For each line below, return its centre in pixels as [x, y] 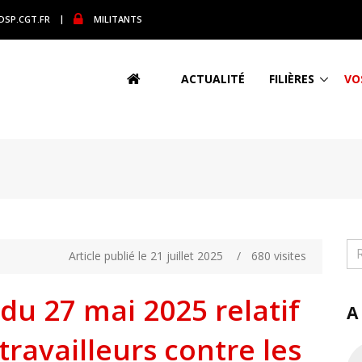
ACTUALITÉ [213, 78]
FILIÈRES [292, 78]
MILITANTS [118, 19]
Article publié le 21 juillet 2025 [145, 256]
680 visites [279, 256]
